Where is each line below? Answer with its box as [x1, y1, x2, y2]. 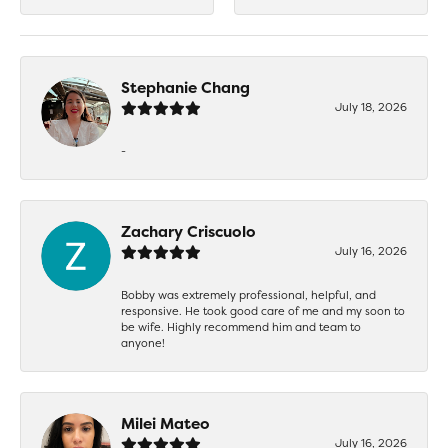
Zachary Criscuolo [121, 220, 256, 242]
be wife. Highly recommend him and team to [121, 318, 361, 335]
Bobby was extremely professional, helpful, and [121, 286, 376, 303]
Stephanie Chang [121, 76, 250, 98]
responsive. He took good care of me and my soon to [121, 302, 405, 319]
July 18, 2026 [335, 98, 407, 115]
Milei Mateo [121, 412, 210, 434]
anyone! [121, 334, 165, 351]
